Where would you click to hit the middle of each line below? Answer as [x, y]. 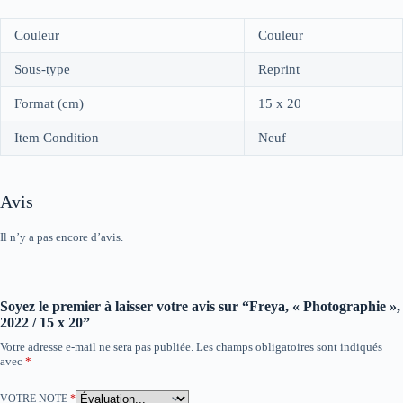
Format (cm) [49, 104]
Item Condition [57, 138]
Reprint [279, 70]
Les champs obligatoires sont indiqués [289, 346]
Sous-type [42, 70]
